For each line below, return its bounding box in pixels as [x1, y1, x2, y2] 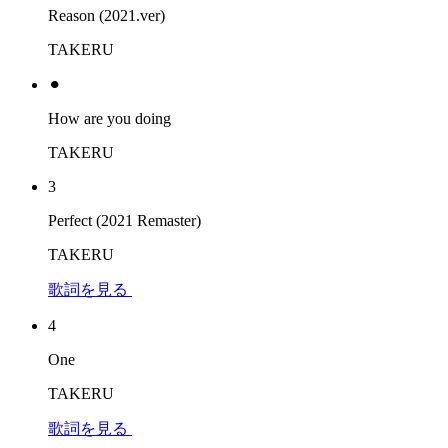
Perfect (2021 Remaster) [48, 211, 201, 229]
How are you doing [48, 109, 171, 127]
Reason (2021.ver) [48, 6, 165, 24]
